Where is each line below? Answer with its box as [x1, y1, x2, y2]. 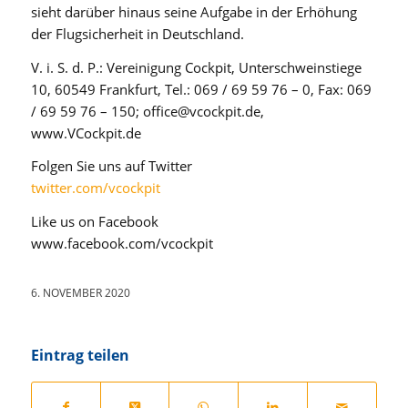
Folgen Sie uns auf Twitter [30, 157, 192, 176]
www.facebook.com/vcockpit [30, 234, 213, 253]
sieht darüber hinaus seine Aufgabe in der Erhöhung [30, 2, 357, 21]
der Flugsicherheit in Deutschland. [30, 24, 244, 43]
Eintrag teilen [30, 344, 129, 365]
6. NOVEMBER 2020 [30, 284, 130, 301]
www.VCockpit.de [30, 123, 141, 142]
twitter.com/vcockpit [30, 178, 160, 198]
